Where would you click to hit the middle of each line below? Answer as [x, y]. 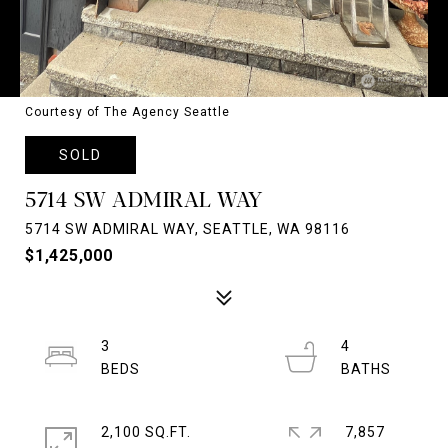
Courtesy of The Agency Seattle [127, 112]
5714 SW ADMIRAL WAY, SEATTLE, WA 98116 [187, 229]
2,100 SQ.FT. [146, 432]
